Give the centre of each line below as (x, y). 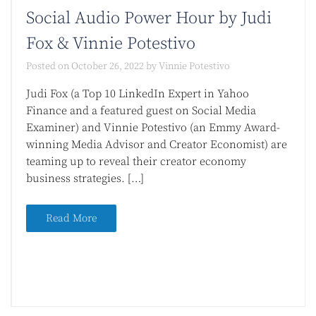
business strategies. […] (85, 179)
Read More (71, 219)
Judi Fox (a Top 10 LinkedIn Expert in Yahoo (138, 94)
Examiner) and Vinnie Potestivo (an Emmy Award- (153, 128)
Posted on (49, 67)
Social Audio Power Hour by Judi (149, 19)
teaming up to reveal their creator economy (136, 162)
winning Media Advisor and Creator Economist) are (157, 145)
